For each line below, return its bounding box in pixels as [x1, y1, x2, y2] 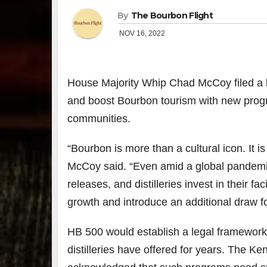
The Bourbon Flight [131, 10, 213, 21]
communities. [67, 112, 131, 125]
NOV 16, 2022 [117, 29, 165, 38]
